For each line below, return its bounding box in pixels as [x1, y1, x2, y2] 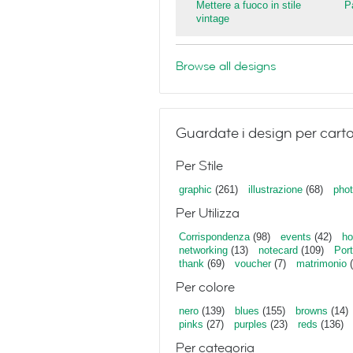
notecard [258, 244, 298, 256]
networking [179, 244, 228, 256]
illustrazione [248, 184, 303, 195]
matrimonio [296, 258, 347, 269]
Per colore [176, 278, 235, 296]
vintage [196, 13, 229, 24]
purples [234, 318, 267, 330]
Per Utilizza [176, 204, 240, 222]
